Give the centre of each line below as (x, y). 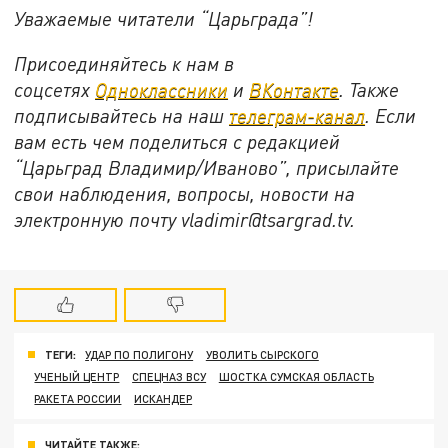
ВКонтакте (294, 90)
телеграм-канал (297, 116)
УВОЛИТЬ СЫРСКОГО (262, 354)
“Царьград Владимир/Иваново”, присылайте (207, 168)
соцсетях (55, 90)
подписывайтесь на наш (122, 116)
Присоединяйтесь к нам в (124, 64)
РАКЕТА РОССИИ (78, 398)
